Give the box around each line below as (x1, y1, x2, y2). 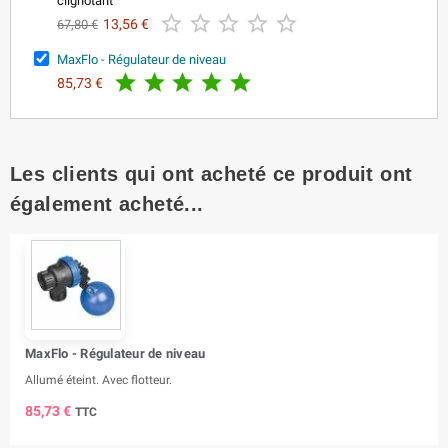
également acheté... (10, 192, 204, 215)
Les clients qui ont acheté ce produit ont (10, 162, 413, 185)
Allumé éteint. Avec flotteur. (25, 372, 172, 387)
